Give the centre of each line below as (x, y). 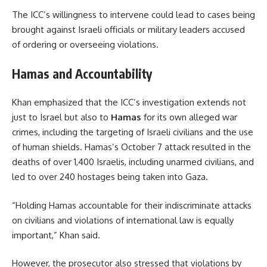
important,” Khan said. (56, 235)
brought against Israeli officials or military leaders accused (128, 30)
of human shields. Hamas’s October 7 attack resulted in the (131, 147)
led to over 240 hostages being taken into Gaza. (110, 177)
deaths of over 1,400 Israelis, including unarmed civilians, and (133, 162)
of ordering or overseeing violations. (85, 45)
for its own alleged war (189, 117)
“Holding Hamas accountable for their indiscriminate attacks (132, 205)
